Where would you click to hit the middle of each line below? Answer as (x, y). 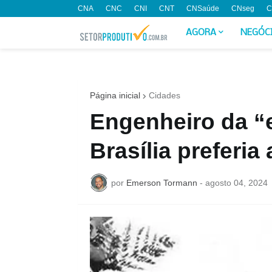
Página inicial (115, 95)
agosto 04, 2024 (236, 182)
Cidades (164, 95)
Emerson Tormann (161, 182)
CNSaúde (202, 8)
